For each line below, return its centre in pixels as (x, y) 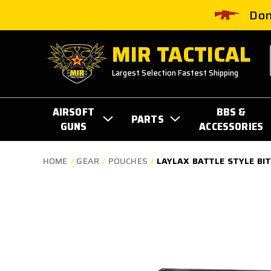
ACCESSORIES (231, 126)
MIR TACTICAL (181, 54)
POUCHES (128, 161)
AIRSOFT (73, 112)
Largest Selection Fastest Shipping (175, 73)
